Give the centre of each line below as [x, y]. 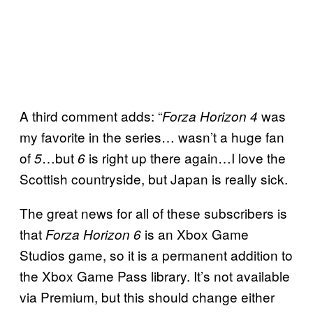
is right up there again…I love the [187, 158]
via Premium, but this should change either [147, 297]
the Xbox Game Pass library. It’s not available [155, 276]
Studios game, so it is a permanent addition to [156, 255]
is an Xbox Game [195, 234]
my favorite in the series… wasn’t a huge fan [152, 137]
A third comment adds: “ [91, 116]
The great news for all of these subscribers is [153, 213]
